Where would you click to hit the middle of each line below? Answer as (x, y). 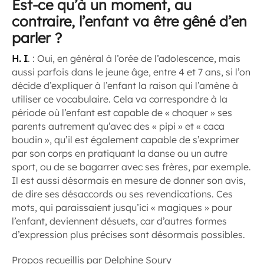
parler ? (37, 38)
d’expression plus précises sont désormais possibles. (128, 235)
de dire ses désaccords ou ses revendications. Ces (122, 194)
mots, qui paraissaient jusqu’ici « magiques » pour (122, 207)
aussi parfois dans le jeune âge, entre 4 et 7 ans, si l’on (131, 72)
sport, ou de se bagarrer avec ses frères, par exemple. (131, 167)
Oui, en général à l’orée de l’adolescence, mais (139, 58)
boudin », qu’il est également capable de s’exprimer (126, 140)
